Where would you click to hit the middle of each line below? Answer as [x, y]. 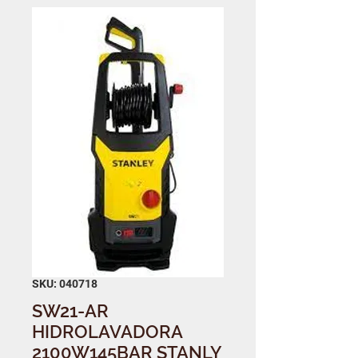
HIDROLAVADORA [107, 331]
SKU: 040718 [65, 283]
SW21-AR [70, 310]
